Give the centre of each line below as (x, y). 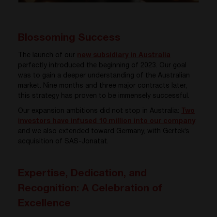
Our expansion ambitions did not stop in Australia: (100, 111)
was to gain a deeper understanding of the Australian (104, 76)
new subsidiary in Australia (124, 56)
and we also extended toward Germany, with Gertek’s (104, 132)
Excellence (45, 204)
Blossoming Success (70, 39)
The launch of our (48, 56)
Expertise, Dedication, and (83, 174)
